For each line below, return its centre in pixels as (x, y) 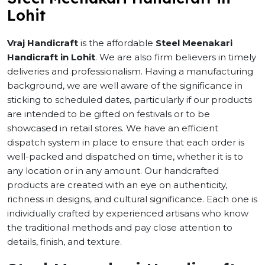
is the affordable (117, 43)
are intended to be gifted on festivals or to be (109, 114)
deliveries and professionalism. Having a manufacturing (130, 71)
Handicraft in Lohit (51, 57)
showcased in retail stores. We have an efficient (113, 128)
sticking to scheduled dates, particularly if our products (130, 100)
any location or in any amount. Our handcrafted (113, 171)
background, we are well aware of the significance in (125, 85)
